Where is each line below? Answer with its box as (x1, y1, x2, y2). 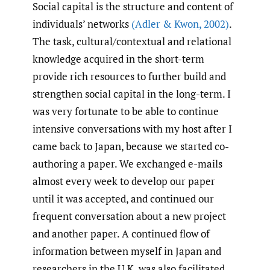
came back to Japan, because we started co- (33, 139, 229, 153)
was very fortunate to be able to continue (33, 104, 219, 118)
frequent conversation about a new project (33, 209, 226, 223)
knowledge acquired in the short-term (33, 51, 204, 66)
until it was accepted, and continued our (33, 191, 214, 206)
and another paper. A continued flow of (33, 226, 210, 240)
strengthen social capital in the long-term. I (33, 86, 231, 101)
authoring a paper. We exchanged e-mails (33, 156, 222, 171)
